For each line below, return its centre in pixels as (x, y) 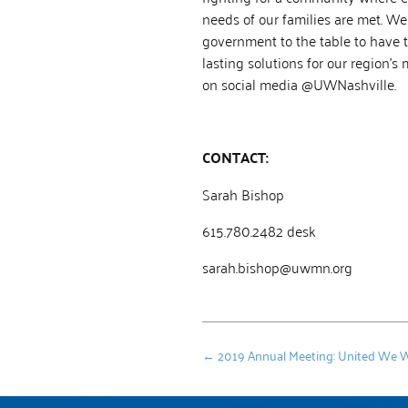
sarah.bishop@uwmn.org (277, 266)
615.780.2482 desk (259, 230)
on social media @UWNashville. (299, 83)
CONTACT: (235, 157)
